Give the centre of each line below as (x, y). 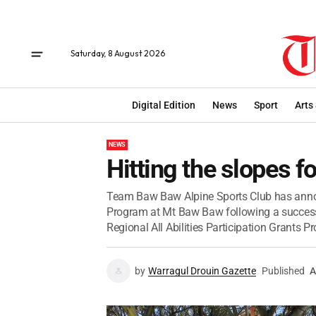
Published (283, 271)
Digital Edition (164, 105)
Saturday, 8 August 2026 (118, 53)
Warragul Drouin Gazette (202, 271)
